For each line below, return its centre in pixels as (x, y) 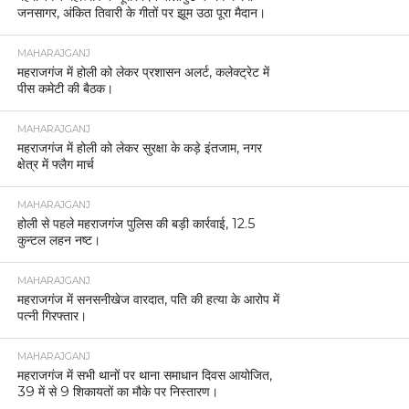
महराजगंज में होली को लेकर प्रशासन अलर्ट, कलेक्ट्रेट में (143, 73)
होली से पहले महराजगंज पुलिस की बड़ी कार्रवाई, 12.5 (136, 224)
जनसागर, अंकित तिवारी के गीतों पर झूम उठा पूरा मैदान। (141, 13)
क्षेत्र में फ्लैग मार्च (55, 165)
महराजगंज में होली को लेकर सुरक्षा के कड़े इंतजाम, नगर (139, 148)
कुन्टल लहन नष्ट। (58, 241)
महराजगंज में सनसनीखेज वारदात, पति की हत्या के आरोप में (148, 300)
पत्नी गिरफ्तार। (52, 316)
